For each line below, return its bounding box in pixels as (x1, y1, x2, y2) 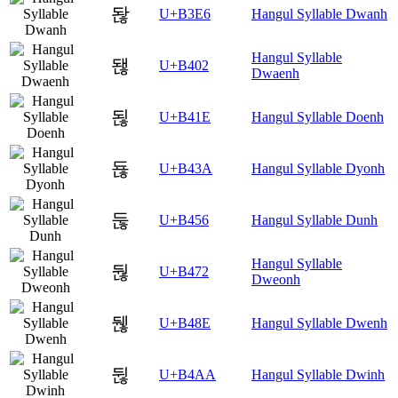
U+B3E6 (159, 6, 211, 22)
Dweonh (251, 272, 300, 288)
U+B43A (159, 161, 212, 177)
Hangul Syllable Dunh (251, 212, 378, 228)
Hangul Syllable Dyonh (251, 161, 385, 177)
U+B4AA (159, 367, 216, 383)
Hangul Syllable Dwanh (251, 6, 387, 22)
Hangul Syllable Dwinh (251, 367, 385, 383)
